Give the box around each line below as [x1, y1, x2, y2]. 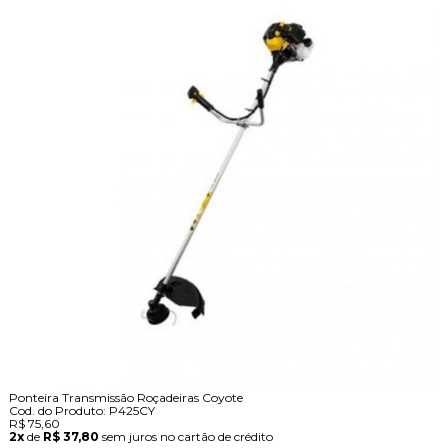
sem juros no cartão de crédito [101, 429, 273, 445]
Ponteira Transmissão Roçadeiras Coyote [8, 390, 243, 406]
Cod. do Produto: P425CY [8, 403, 155, 419]
